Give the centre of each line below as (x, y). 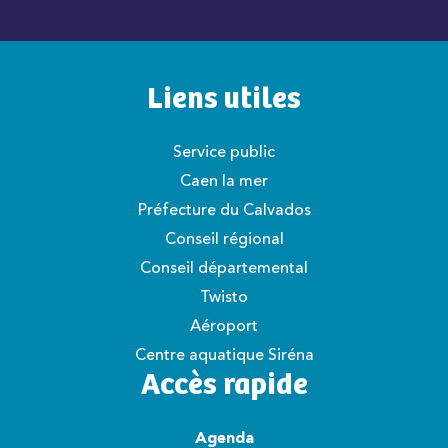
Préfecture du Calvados (224, 211)
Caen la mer (224, 182)
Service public (224, 153)
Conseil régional (224, 240)
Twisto (224, 298)
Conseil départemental (224, 269)
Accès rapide (224, 385)
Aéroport (224, 327)
